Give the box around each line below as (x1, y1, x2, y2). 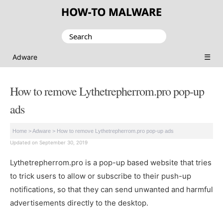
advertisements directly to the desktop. (10, 198, 148, 208)
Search (61, 31, 86, 40)
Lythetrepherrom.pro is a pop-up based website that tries (10, 158, 212, 167)
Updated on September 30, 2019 (10, 139, 88, 145)
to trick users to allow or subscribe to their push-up (10, 171, 191, 181)
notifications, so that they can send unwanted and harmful (10, 185, 213, 194)
